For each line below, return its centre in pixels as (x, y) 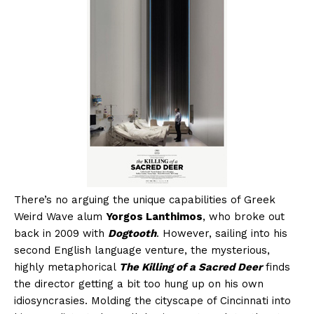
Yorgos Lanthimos (154, 217)
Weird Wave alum (60, 217)
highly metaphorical (67, 267)
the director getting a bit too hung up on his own (139, 284)
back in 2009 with (61, 234)
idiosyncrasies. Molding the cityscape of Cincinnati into (152, 301)
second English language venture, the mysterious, (142, 251)
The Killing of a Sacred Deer (191, 267)
